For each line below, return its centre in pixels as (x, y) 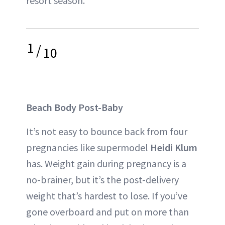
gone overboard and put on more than (107, 212)
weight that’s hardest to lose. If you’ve (107, 196)
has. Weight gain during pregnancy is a (106, 163)
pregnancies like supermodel (88, 147)
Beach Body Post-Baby (75, 107)
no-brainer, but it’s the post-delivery (102, 180)
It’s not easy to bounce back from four (107, 131)
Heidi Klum (174, 147)
